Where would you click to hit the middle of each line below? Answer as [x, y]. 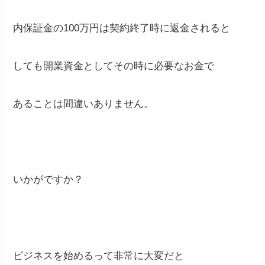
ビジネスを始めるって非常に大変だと [99, 256]
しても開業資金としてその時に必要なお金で [114, 66]
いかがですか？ [49, 180]
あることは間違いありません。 [84, 104]
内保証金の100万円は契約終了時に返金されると [122, 28]
